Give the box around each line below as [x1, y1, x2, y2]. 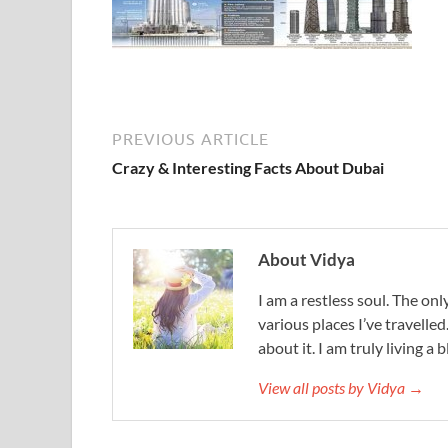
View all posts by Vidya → [258, 378, 424, 397]
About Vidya [258, 249, 355, 270]
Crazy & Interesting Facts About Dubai [112, 158, 384, 177]
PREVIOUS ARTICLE [112, 130, 269, 148]
